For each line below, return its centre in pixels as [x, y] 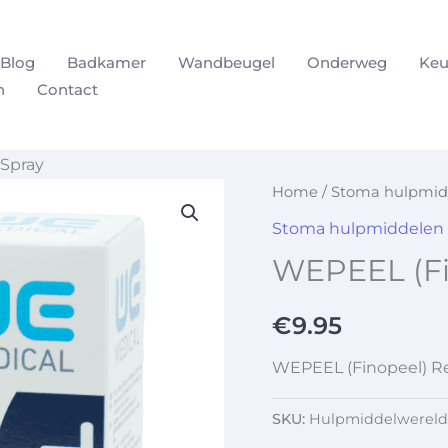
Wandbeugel [226, 62]
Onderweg [347, 62]
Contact [67, 89]
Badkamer [106, 62]
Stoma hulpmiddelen [358, 228]
